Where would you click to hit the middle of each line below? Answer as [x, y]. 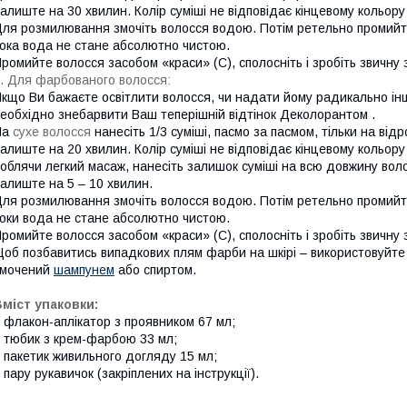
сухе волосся [52, 132]
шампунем [84, 270]
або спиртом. [155, 270]
